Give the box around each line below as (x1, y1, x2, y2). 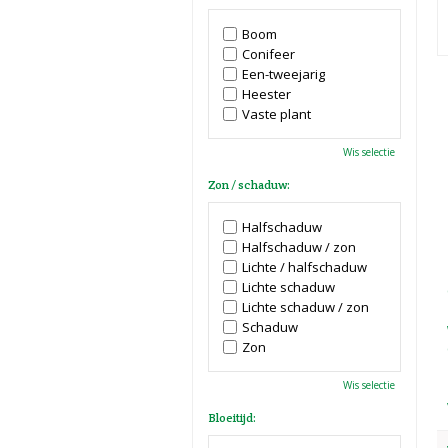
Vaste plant (242, 105, 311, 123)
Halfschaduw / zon (242, 238, 356, 256)
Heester (242, 85, 291, 103)
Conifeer (242, 45, 295, 63)
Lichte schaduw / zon (242, 298, 369, 316)
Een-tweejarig (242, 65, 325, 83)
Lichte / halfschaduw (242, 258, 367, 276)
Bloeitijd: (208, 410, 256, 425)
